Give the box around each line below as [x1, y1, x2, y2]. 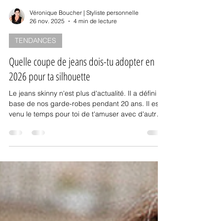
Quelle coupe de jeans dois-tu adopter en [9, 75, 154, 90]
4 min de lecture [74, 39, 117, 46]
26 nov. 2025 [30, 39, 65, 46]
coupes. [9, 142, 35, 150]
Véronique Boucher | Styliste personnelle [30, 31, 139, 38]
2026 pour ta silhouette [9, 90, 90, 105]
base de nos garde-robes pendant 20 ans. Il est [9, 121, 161, 130]
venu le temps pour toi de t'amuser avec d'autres [9, 131, 164, 140]
